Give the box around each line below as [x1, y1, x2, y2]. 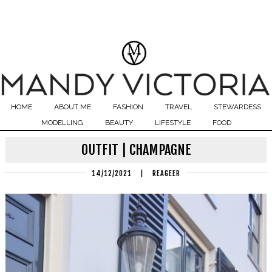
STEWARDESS [214, 103, 261, 111]
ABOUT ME [54, 103, 91, 111]
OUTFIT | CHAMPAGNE [81, 141, 191, 158]
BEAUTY [104, 118, 133, 127]
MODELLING [41, 118, 83, 127]
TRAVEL [165, 103, 192, 111]
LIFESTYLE [154, 118, 191, 127]
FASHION [113, 103, 143, 111]
